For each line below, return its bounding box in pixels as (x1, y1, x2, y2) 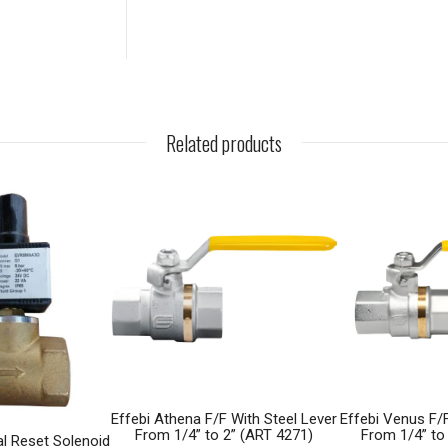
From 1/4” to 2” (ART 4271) (135, 425, 313, 444)
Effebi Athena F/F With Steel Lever (111, 409, 337, 428)
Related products (166, 127, 282, 158)
